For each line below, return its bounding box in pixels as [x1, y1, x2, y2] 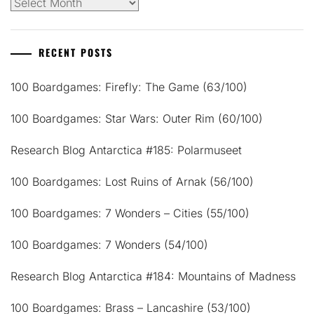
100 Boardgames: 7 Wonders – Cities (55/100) [11, 206, 250, 221]
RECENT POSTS [39, 45, 113, 60]
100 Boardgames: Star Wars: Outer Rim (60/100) [11, 111, 263, 126]
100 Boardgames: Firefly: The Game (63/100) [11, 80, 247, 95]
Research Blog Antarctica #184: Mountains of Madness [11, 269, 296, 284]
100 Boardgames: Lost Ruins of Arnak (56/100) [11, 175, 254, 189]
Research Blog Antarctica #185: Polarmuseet [11, 143, 242, 158]
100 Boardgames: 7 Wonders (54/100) [11, 238, 208, 252]
